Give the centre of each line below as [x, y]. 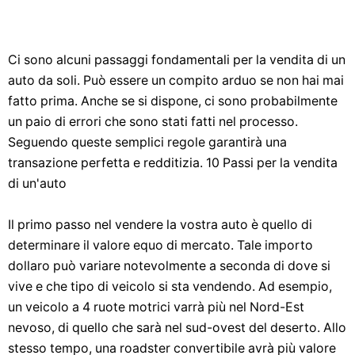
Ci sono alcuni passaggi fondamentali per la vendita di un [177, 60]
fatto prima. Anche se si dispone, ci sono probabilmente [173, 101]
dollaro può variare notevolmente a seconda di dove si [169, 266]
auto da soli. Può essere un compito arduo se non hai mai [176, 80]
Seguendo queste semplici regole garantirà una [147, 142]
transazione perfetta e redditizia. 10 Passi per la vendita [173, 163]
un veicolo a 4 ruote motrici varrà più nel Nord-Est [156, 307]
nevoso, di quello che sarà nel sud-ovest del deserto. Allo [177, 328]
